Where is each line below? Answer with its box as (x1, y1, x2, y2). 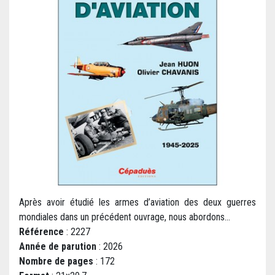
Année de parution (19, 241, 96, 253)
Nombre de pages (19, 255, 93, 268)
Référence (19, 226, 64, 238)
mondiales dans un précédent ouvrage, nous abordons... (19, 211, 230, 223)
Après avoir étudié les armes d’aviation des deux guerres (19, 196, 256, 209)
